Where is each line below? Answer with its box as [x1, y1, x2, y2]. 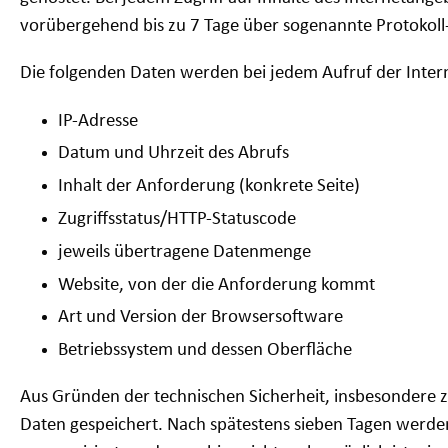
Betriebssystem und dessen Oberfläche [58, 341, 353, 361]
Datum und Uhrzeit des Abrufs [58, 144, 290, 164]
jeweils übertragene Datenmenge [58, 242, 312, 262]
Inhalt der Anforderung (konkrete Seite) [58, 177, 361, 197]
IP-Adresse [58, 111, 139, 131]
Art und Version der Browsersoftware [58, 308, 344, 328]
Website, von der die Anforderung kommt [58, 275, 376, 295]
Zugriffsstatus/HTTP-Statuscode [58, 210, 297, 230]
